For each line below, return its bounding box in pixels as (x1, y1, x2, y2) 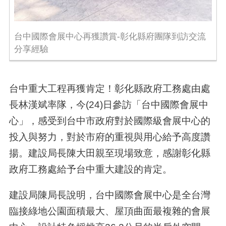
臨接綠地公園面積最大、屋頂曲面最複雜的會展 (9, 205, 210, 217)
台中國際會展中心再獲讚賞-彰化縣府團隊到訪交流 (14, 32, 206, 42)
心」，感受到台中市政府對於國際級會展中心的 (9, 115, 210, 127)
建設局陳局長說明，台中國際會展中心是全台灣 (9, 189, 210, 201)
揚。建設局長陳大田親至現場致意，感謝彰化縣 (9, 147, 210, 159)
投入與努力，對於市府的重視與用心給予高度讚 (9, 131, 210, 143)
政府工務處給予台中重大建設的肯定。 (9, 163, 172, 175)
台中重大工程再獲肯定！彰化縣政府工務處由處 (9, 83, 210, 94)
